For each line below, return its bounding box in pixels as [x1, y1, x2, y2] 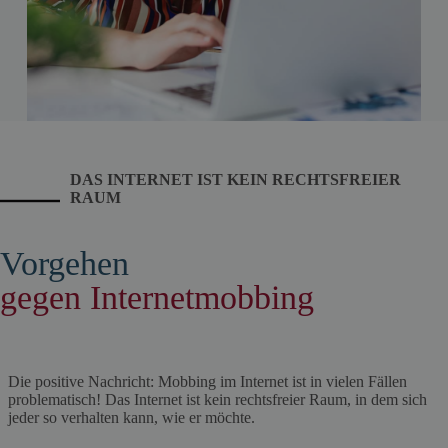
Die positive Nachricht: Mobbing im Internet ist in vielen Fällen [8, 373, 407, 390]
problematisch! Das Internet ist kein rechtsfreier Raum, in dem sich [8, 391, 427, 408]
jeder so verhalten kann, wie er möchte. [8, 409, 255, 426]
